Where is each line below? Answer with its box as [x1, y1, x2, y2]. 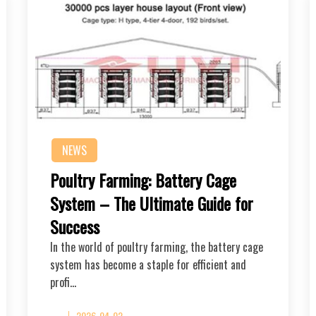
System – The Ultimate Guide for [50, 190, 253, 216]
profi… [50, 273, 76, 291]
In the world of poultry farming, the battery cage [50, 238, 263, 255]
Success [50, 213, 99, 239]
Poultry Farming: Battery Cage [50, 166, 236, 193]
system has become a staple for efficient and [50, 255, 246, 273]
